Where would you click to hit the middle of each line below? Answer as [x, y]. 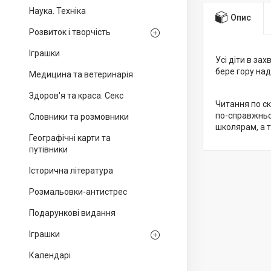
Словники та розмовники [79, 117]
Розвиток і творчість [70, 32]
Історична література [71, 171]
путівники [48, 149]
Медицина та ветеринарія [81, 74]
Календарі [50, 255]
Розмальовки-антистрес [78, 192]
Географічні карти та [70, 138]
